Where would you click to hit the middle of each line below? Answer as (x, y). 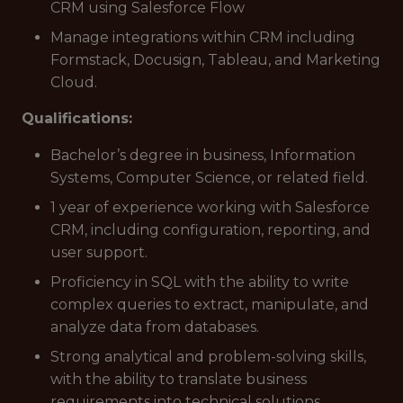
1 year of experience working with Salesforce (210, 207)
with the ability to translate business (179, 379)
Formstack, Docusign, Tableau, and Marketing (215, 60)
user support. (99, 252)
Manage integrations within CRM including (203, 37)
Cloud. (74, 82)
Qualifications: (77, 118)
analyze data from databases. (155, 327)
